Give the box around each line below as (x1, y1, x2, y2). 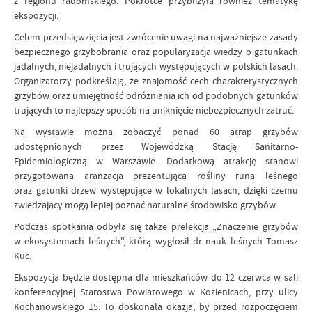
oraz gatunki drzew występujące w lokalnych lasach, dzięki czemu (14, 183, 298, 196)
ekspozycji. (14, 8, 58, 22)
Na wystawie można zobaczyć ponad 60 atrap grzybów (14, 125, 298, 138)
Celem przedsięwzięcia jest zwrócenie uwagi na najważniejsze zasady (14, 30, 298, 43)
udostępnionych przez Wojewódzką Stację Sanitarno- (14, 139, 298, 153)
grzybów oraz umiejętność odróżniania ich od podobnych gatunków (14, 88, 298, 102)
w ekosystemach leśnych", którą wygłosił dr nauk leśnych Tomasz (14, 234, 298, 247)
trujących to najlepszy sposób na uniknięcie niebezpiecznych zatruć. (14, 103, 294, 116)
